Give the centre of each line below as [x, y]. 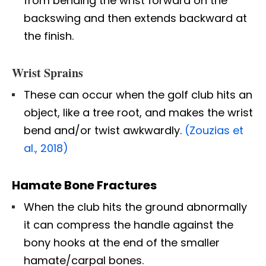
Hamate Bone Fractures [84, 185]
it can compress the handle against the [129, 224]
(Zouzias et [214, 130]
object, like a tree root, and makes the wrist [138, 112]
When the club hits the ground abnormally [135, 207]
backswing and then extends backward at [135, 18]
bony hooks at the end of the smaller [122, 242]
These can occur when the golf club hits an [138, 94]
